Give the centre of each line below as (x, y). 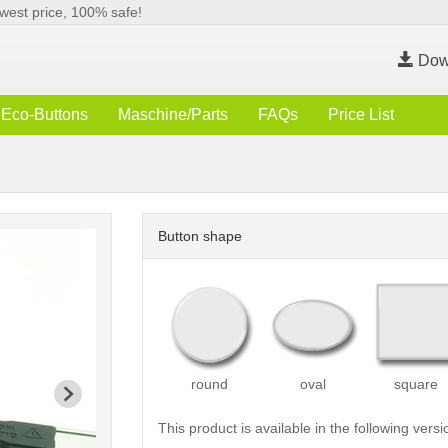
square (416, 384)
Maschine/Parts (173, 114)
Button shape (199, 236)
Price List (361, 114)
